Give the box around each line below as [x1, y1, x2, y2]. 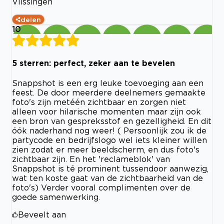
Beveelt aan [18, 209, 66, 219]
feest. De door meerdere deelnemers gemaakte [12, 87, 205, 97]
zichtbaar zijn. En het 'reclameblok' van [12, 154, 170, 163]
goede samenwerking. [12, 192, 100, 201]
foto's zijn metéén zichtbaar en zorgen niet [12, 97, 186, 106]
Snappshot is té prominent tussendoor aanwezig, [12, 163, 208, 173]
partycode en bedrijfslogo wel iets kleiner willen [12, 135, 207, 144]
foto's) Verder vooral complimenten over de [12, 182, 190, 192]
